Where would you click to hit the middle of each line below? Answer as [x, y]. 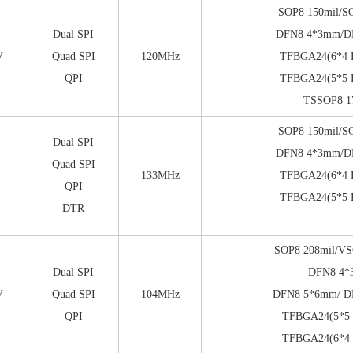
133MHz [160, 175]
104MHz [160, 294]
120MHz [160, 56]
